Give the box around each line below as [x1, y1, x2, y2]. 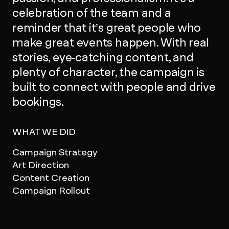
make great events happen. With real [12, 35, 210, 50]
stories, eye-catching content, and [12, 50, 194, 65]
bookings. [12, 95, 64, 109]
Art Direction [12, 159, 69, 171]
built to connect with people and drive [12, 80, 216, 95]
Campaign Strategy [12, 146, 98, 158]
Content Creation [12, 172, 89, 184]
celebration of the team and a [12, 6, 171, 20]
